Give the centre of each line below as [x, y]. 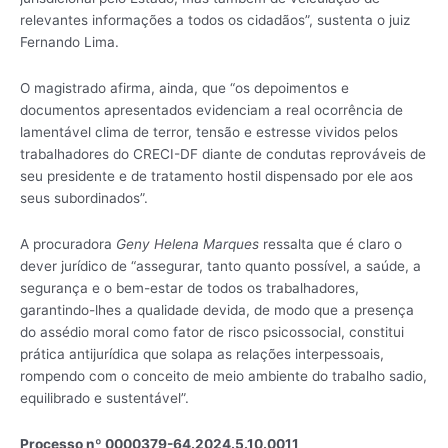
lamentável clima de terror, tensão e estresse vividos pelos [209, 132]
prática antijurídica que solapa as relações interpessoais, [202, 353]
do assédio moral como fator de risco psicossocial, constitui [212, 331]
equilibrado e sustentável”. [104, 397]
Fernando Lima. [69, 42]
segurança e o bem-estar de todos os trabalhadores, [189, 287]
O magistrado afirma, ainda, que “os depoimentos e [184, 88]
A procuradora [68, 243]
